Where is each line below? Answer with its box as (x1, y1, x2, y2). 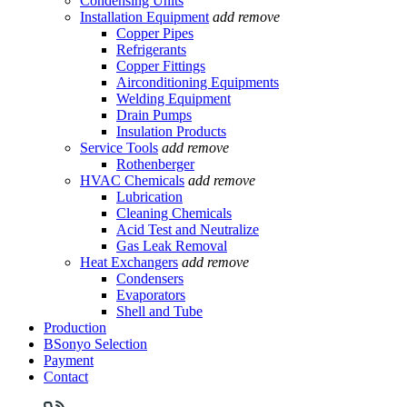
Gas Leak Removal (116, 237, 227, 253)
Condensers (116, 270, 184, 286)
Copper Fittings (116, 57, 205, 74)
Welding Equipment (116, 90, 231, 106)
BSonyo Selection (44, 335, 147, 352)
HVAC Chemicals (80, 172, 184, 188)
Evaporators (116, 286, 185, 303)
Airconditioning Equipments (116, 74, 279, 90)
